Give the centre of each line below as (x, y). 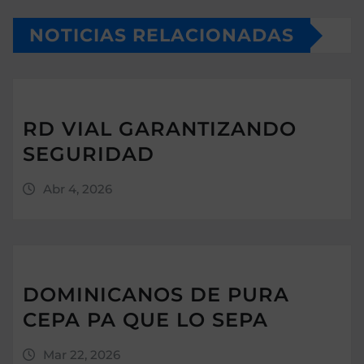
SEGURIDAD (89, 154)
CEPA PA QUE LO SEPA (145, 320)
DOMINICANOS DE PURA (156, 295)
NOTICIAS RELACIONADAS (162, 36)
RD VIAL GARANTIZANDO (160, 128)
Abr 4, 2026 (77, 188)
